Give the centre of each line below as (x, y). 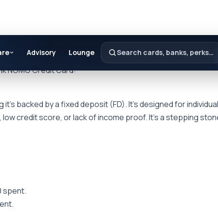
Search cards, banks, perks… (165, 52)
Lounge (82, 52)
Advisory (42, 52)
